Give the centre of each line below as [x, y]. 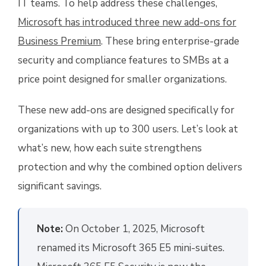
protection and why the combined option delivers [130, 167]
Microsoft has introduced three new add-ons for [127, 22]
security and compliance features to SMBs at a [123, 60]
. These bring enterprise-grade [170, 41]
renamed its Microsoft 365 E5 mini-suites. [131, 248]
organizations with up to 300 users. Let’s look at [128, 129]
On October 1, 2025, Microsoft [134, 229]
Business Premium [59, 41]
